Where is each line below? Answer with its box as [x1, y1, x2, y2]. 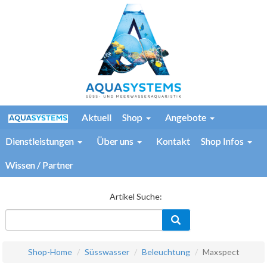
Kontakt [156, 135, 190, 147]
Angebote [165, 111, 206, 123]
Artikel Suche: [110, 191, 163, 201]
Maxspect [202, 247, 240, 257]
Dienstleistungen [5, 135, 74, 147]
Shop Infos [201, 135, 244, 147]
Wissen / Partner [5, 159, 73, 171]
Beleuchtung [141, 247, 190, 257]
